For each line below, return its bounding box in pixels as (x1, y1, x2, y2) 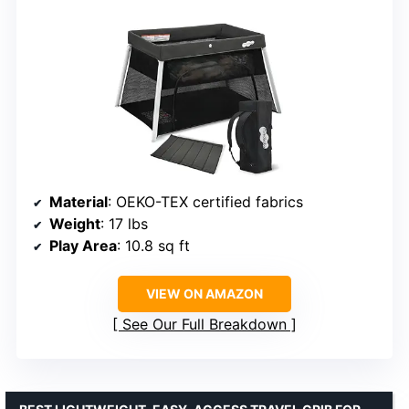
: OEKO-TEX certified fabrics (108, 193, 303, 212)
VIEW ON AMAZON (146, 286, 263, 302)
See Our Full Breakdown (122, 315, 287, 334)
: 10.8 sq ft (117, 236, 190, 256)
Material (49, 193, 108, 212)
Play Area (49, 236, 117, 256)
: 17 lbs (100, 215, 148, 234)
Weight (49, 215, 100, 234)
